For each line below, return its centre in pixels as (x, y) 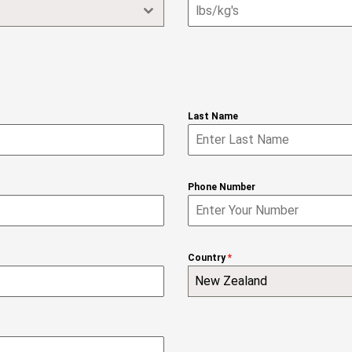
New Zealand (231, 281)
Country (208, 258)
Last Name (213, 117)
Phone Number (222, 187)
